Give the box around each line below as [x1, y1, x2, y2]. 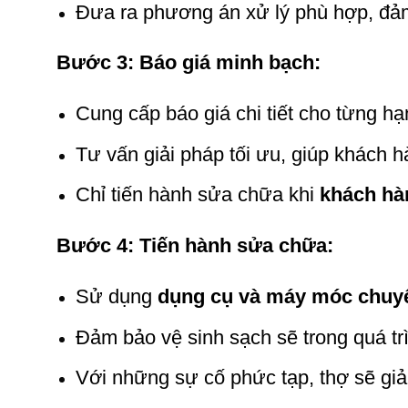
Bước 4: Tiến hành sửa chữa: [56, 234, 333, 258]
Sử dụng [75, 285, 158, 308]
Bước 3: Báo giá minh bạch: [56, 51, 321, 75]
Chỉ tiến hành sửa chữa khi [75, 183, 320, 207]
